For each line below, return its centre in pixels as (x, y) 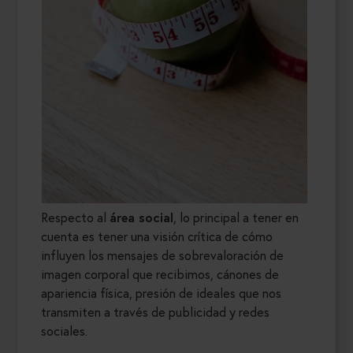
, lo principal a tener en (236, 217)
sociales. (66, 331)
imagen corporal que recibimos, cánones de (160, 274)
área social (141, 217)
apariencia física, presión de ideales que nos (161, 293)
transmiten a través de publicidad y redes (155, 312)
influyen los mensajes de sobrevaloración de (162, 255)
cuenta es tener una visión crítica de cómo (157, 236)
